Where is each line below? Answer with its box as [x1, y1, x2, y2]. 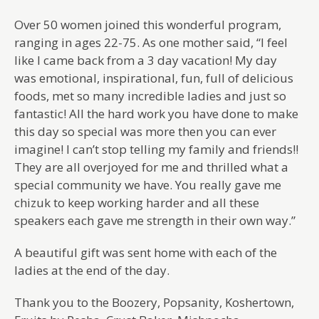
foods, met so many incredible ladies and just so [14, 88, 286, 105]
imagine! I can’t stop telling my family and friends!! [14, 141, 298, 158]
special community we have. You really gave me [14, 177, 281, 194]
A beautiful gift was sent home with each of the [14, 244, 277, 261]
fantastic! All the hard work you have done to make [14, 105, 298, 122]
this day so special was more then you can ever [14, 123, 276, 140]
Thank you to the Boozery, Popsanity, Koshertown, [14, 294, 294, 311]
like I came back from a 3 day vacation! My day [14, 52, 277, 69]
